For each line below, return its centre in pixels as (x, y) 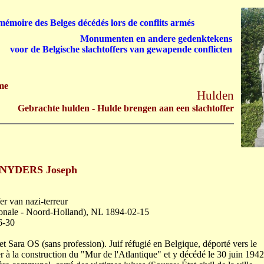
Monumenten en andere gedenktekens (156, 39)
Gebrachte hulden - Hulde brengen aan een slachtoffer (126, 108)
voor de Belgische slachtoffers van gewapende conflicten (121, 49)
